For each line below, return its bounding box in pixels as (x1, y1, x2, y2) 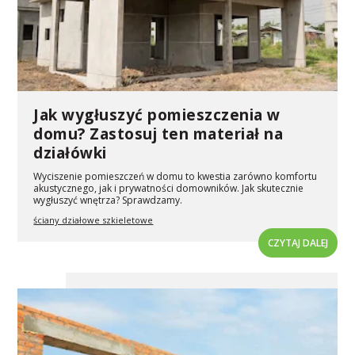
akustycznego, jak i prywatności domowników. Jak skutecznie (33, 181, 304, 195)
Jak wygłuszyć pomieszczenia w (33, 104, 281, 125)
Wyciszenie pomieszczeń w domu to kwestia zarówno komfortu (33, 169, 318, 183)
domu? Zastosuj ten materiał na (33, 123, 284, 144)
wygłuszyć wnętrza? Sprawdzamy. (33, 193, 183, 207)
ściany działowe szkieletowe (33, 213, 154, 226)
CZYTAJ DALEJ (267, 235, 328, 250)
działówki (33, 142, 107, 163)
